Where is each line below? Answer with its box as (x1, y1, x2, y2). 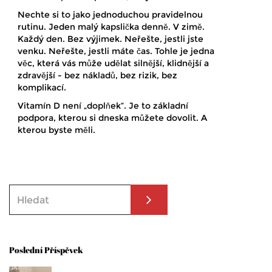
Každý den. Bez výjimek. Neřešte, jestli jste (18, 33, 203, 45)
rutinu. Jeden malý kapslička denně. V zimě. (18, 21, 205, 33)
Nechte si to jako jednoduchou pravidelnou (18, 9, 203, 21)
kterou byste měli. (18, 124, 95, 136)
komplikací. (18, 82, 66, 93)
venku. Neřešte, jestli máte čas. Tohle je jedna (18, 46, 214, 57)
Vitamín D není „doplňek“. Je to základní (18, 100, 188, 112)
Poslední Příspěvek (9, 244, 83, 256)
